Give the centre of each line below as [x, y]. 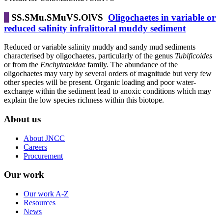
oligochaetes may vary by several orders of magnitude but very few [108, 74]
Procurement [43, 156]
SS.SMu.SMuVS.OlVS [57, 17]
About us [22, 119]
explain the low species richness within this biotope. [84, 100]
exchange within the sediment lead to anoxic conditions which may [108, 91]
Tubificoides [193, 56]
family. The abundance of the [132, 65]
